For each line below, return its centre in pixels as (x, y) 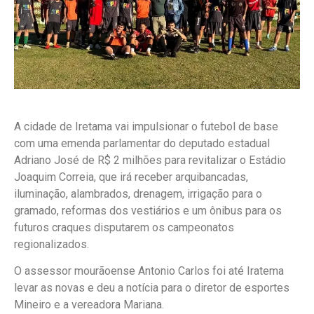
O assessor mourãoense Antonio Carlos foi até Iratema (149, 271)
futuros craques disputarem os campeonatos (124, 227)
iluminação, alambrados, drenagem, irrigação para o (138, 193)
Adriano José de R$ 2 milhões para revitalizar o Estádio (150, 160)
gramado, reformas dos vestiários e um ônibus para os (148, 210)
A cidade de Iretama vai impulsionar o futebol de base (146, 126)
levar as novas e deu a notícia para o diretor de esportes (152, 288)
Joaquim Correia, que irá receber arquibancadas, (131, 177)
